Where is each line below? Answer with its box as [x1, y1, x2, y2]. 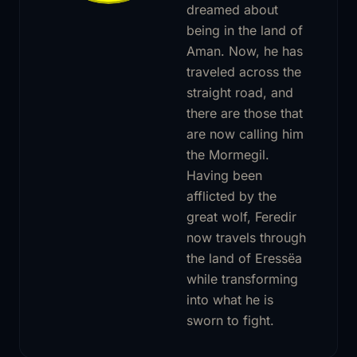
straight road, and [186, 84, 293, 100]
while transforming [186, 270, 298, 287]
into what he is [186, 291, 273, 308]
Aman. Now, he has [186, 42, 303, 59]
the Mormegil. [186, 146, 269, 163]
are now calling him [186, 125, 304, 142]
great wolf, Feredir [186, 208, 296, 225]
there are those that [186, 104, 303, 121]
